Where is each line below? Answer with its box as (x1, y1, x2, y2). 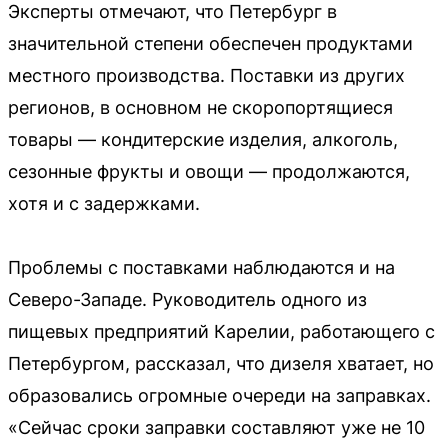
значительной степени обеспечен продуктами (8, 33, 413, 54)
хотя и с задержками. (8, 193, 200, 214)
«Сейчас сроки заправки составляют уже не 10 (8, 417, 425, 438)
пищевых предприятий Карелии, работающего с (8, 321, 435, 342)
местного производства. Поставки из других (8, 65, 405, 86)
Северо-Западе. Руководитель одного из (8, 289, 367, 310)
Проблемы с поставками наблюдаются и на (8, 257, 395, 278)
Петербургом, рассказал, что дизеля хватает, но (8, 353, 434, 374)
